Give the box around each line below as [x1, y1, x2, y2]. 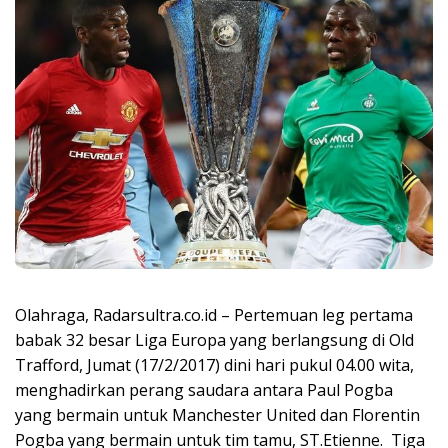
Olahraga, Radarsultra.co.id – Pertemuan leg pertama [15, 304, 413, 327]
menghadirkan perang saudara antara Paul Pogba [15, 379, 393, 402]
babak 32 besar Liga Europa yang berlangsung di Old [15, 329, 414, 352]
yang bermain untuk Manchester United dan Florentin [15, 404, 420, 427]
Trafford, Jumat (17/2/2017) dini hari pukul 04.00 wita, [15, 354, 414, 377]
